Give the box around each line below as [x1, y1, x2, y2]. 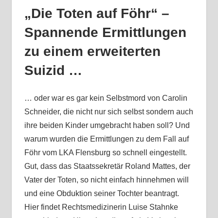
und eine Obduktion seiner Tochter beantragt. [24, 189, 179, 198]
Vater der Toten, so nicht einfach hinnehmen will [24, 176, 189, 184]
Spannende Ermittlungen [24, 25, 186, 40]
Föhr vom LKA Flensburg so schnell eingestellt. [24, 148, 187, 157]
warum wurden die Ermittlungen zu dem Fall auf [24, 135, 189, 144]
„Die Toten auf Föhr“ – [24, 6, 169, 21]
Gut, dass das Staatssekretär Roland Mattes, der [24, 162, 190, 171]
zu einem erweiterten [24, 44, 161, 59]
